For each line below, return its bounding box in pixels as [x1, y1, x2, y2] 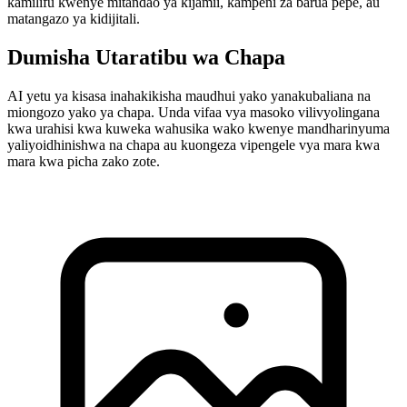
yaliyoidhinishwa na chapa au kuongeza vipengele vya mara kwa [7, 137, 380, 154]
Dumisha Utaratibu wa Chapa [7, 45, 285, 70]
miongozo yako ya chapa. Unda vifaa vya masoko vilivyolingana [7, 104, 380, 121]
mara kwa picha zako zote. [7, 154, 160, 170]
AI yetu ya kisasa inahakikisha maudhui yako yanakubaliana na [7, 88, 371, 104]
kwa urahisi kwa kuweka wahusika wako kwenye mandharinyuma [7, 121, 390, 137]
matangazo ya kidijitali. [7, 11, 140, 27]
